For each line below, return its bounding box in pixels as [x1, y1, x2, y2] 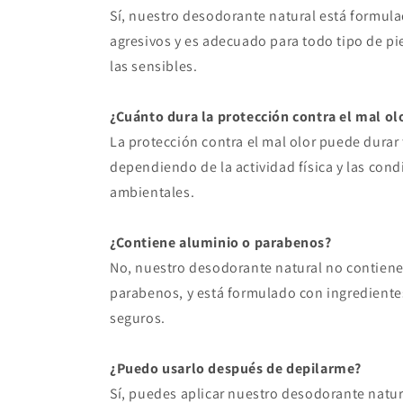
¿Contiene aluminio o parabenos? [110, 233, 332, 253]
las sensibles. [110, 57, 198, 76]
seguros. [110, 309, 166, 328]
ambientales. [110, 183, 195, 202]
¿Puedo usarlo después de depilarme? [110, 359, 362, 379]
